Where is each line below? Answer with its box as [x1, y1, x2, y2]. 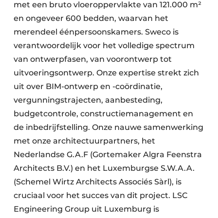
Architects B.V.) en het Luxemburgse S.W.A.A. [14, 163, 195, 173]
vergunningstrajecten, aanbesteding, [14, 95, 163, 105]
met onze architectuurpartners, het [14, 136, 155, 146]
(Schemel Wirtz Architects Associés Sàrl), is [14, 177, 182, 187]
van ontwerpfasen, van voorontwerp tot [14, 54, 172, 64]
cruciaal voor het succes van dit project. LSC [14, 191, 188, 200]
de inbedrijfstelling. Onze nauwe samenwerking [14, 123, 203, 132]
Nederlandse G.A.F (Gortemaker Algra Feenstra [14, 150, 202, 160]
